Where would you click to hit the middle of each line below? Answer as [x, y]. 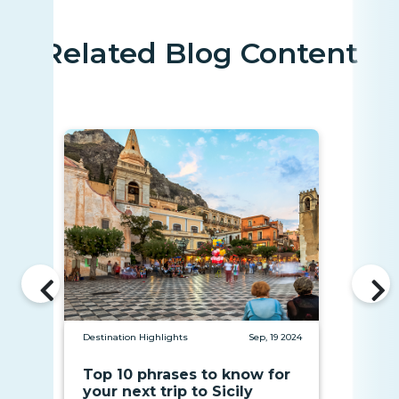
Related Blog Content [199, 53]
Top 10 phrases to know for [187, 374]
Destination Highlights [135, 337]
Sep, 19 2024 [275, 337]
